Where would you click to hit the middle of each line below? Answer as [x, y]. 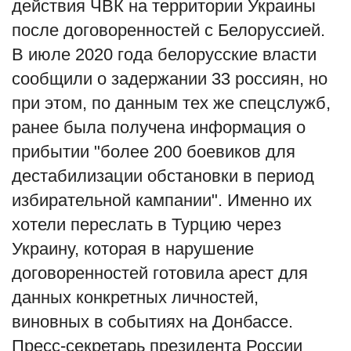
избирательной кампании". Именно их [162, 200]
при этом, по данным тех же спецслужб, [171, 103]
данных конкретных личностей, [135, 297]
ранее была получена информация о [159, 127]
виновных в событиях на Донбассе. [152, 321]
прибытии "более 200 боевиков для [154, 151]
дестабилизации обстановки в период [163, 175]
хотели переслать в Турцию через [147, 224]
